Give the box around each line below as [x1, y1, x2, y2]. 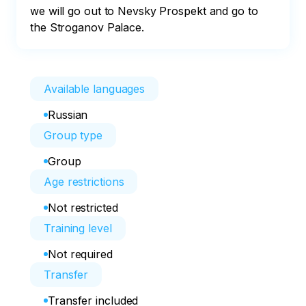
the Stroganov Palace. [30, 20, 144, 34]
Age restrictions [44, 175, 124, 189]
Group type [44, 128, 102, 142]
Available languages [44, 82, 145, 96]
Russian [48, 108, 88, 122]
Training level [44, 221, 112, 235]
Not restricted [48, 201, 118, 214]
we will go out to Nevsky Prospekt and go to [30, 4, 262, 18]
